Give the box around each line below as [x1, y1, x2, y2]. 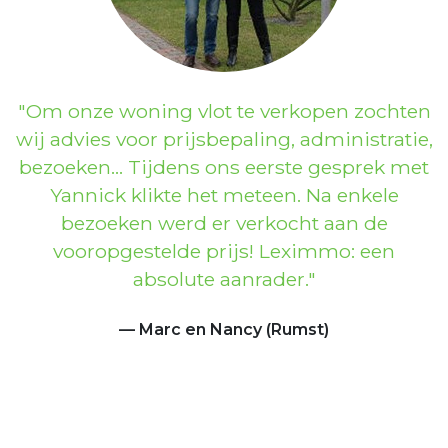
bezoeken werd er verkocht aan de [60, 210, 388, 235]
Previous [44, 82, 115, 102]
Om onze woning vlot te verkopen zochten [25, 98, 431, 123]
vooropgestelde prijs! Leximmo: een [53, 238, 395, 263]
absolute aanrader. [132, 266, 308, 291]
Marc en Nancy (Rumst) [139, 319, 329, 339]
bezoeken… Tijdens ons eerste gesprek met [19, 154, 429, 179]
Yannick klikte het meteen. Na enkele [49, 182, 399, 207]
